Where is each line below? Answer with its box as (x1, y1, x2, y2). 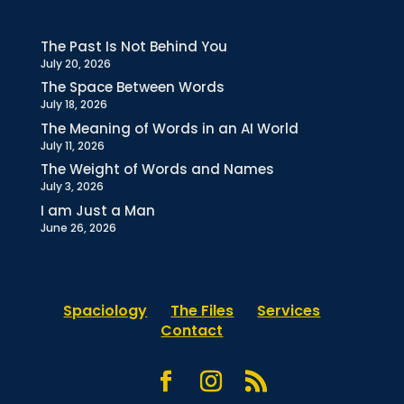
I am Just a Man (40, 200, 155, 220)
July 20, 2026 (40, 55, 111, 71)
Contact (161, 319, 224, 341)
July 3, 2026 (40, 179, 104, 195)
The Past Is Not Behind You (40, 36, 227, 56)
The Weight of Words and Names (40, 160, 274, 179)
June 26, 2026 (40, 219, 116, 235)
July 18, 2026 (40, 96, 107, 113)
